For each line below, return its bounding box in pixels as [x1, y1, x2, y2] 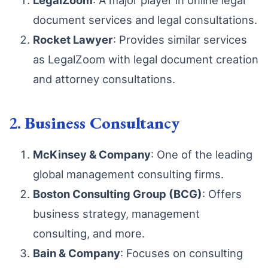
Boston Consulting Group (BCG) [33, 187, 202, 200]
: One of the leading [151, 148, 252, 161]
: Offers [202, 187, 242, 200]
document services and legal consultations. [33, 13, 257, 26]
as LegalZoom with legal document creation [33, 53, 258, 66]
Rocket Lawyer [33, 33, 113, 46]
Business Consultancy [25, 112, 179, 133]
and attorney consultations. [33, 72, 175, 86]
